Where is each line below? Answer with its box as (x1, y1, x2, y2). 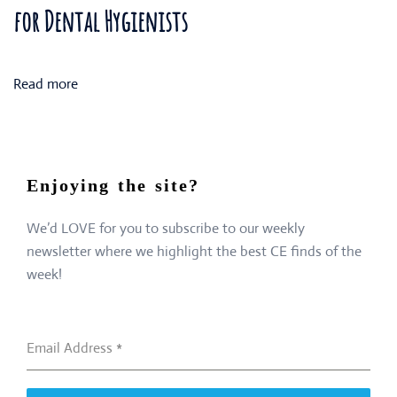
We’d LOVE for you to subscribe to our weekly (27, 219, 305, 237)
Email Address (27, 339, 116, 357)
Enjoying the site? (27, 175, 199, 195)
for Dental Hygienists (13, 3, 188, 39)
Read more (13, 74, 78, 93)
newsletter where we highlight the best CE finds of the (27, 242, 362, 261)
